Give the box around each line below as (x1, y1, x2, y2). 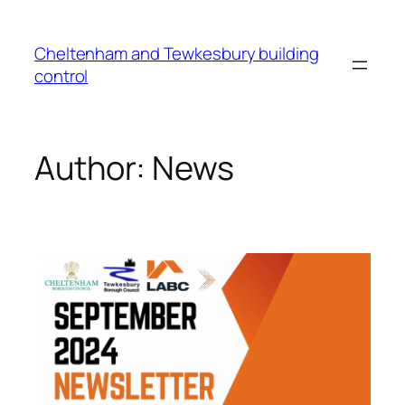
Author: (34, 146, 153, 191)
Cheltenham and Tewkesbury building (34, 41, 319, 65)
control (34, 63, 89, 88)
